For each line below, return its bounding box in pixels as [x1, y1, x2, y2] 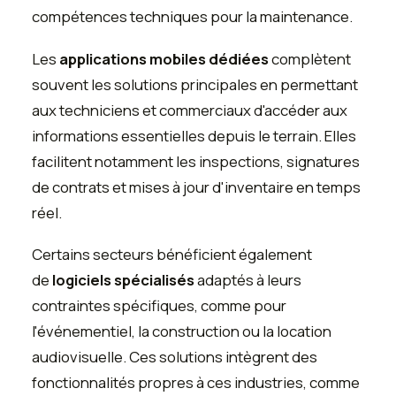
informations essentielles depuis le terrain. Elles [32, 125, 356, 146]
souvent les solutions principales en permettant [32, 73, 358, 95]
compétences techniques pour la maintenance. [32, 6, 353, 27]
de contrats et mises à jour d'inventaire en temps [32, 176, 361, 197]
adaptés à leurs [194, 270, 301, 291]
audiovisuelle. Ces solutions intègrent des [32, 346, 317, 368]
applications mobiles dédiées [59, 48, 269, 69]
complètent [269, 48, 351, 69]
